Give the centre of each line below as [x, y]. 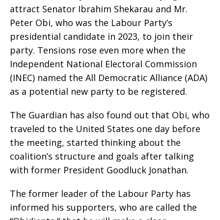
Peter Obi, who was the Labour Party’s [91, 23]
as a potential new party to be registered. [98, 92]
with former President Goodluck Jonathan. [99, 170]
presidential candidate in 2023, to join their [101, 37]
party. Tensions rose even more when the [98, 50]
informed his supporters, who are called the [103, 207]
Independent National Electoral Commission [103, 64]
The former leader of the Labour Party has [100, 194]
